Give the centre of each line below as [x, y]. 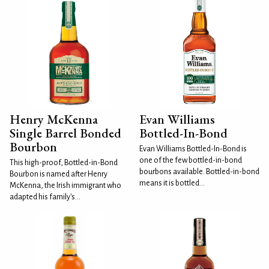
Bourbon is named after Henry [59, 174]
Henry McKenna [54, 119]
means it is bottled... [172, 183]
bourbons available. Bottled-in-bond [199, 172]
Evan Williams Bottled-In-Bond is [193, 149]
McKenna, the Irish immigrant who [65, 186]
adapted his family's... [45, 197]
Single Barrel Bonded [65, 133]
